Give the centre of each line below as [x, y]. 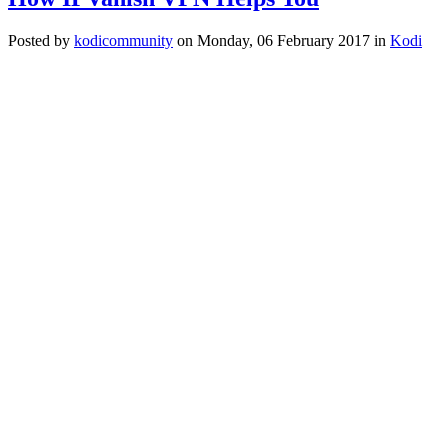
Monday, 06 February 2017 [283, 40]
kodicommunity [123, 40]
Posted [29, 40]
